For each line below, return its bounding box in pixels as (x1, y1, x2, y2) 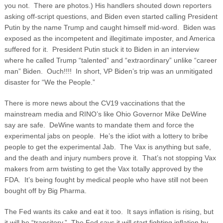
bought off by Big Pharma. (4, 187, 87, 195)
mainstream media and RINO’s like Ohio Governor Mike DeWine (4, 110, 207, 118)
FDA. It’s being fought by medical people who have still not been (4, 176, 208, 184)
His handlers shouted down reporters (95, 1, 212, 10)
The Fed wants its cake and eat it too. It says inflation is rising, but (4, 208, 214, 216)
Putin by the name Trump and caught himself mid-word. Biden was (4, 23, 216, 32)
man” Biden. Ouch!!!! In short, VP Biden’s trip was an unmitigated (4, 67, 213, 76)
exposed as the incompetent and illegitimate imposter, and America (4, 34, 215, 43)
